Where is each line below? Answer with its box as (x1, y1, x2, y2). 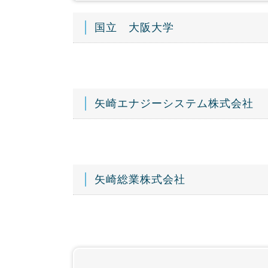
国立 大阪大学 (95, 22, 174, 34)
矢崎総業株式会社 (95, 173, 185, 186)
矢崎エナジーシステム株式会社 (95, 98, 254, 110)
